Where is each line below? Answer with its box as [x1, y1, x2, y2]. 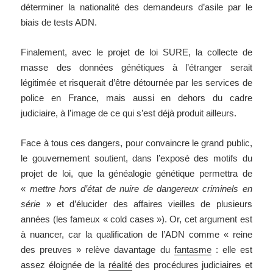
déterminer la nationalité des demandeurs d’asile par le [21, 2, 252, 13]
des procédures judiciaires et [132, 260, 252, 271]
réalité [108, 260, 132, 271]
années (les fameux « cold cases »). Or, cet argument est [21, 214, 252, 225]
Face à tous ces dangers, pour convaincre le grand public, [21, 138, 252, 149]
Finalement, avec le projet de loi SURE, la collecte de [21, 47, 252, 58]
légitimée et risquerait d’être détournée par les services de [21, 77, 252, 88]
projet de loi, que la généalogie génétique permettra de [21, 168, 252, 179]
